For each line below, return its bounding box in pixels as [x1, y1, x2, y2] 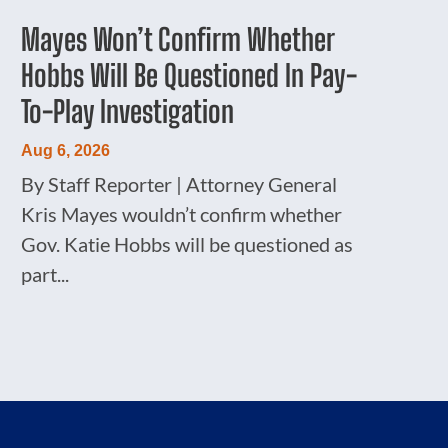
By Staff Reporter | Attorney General [20, 171, 337, 196]
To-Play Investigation [20, 92, 234, 129]
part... [20, 261, 69, 286]
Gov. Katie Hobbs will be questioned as [20, 231, 353, 256]
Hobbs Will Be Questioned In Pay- [20, 56, 357, 93]
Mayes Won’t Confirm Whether [20, 20, 334, 57]
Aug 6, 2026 [20, 141, 110, 159]
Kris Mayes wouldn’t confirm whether [20, 201, 342, 226]
